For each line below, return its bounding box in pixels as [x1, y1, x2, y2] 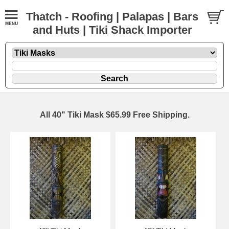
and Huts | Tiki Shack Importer [32, 24, 192, 36]
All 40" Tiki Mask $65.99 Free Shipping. [39, 110, 190, 119]
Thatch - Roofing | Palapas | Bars [26, 10, 198, 23]
